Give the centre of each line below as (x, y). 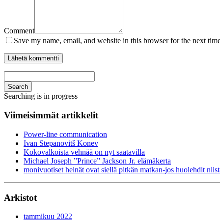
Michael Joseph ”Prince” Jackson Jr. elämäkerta (97, 161)
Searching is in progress (41, 96)
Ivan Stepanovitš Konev (61, 143)
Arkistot (20, 197)
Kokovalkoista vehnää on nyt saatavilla (84, 152)
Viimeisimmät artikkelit (51, 115)
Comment (19, 31)
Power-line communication (65, 134)
